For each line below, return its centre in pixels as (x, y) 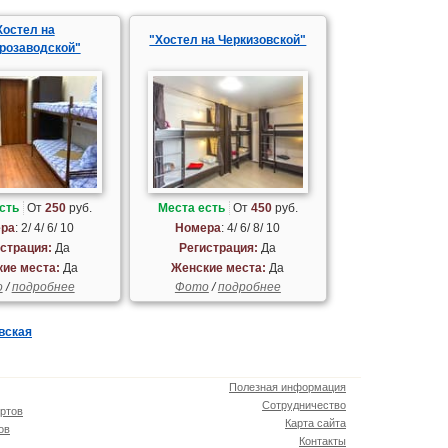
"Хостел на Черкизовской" (228, 39)
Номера (198, 228)
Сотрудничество (304, 405)
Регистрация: (219, 248)
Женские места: (219, 268)
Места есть (191, 208)
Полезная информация (287, 387)
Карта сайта (315, 423)
